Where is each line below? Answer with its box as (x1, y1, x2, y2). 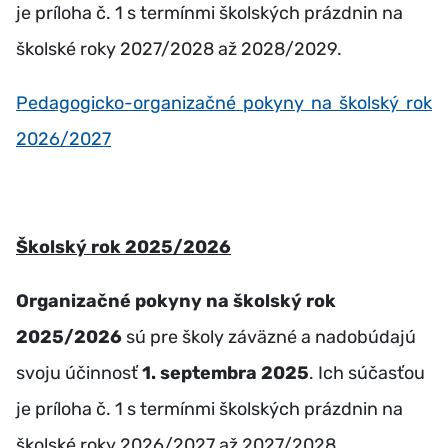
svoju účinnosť (16, 362, 142, 384)
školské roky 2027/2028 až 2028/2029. (16, 38, 342, 60)
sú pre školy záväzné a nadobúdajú (122, 326, 416, 348)
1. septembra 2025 (142, 362, 309, 384)
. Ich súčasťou (309, 362, 425, 384)
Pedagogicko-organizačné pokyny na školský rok (16, 92, 432, 114)
